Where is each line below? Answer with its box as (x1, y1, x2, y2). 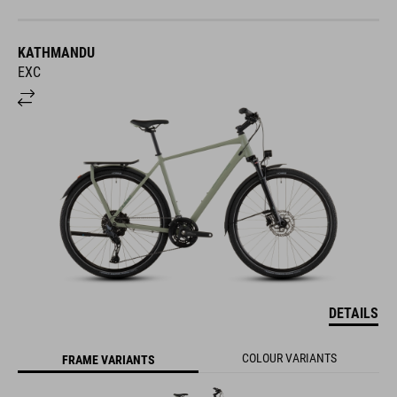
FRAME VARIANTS (61, 352, 155, 367)
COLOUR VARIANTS (241, 351, 337, 366)
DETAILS (329, 305, 378, 323)
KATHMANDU (18, 44, 95, 62)
